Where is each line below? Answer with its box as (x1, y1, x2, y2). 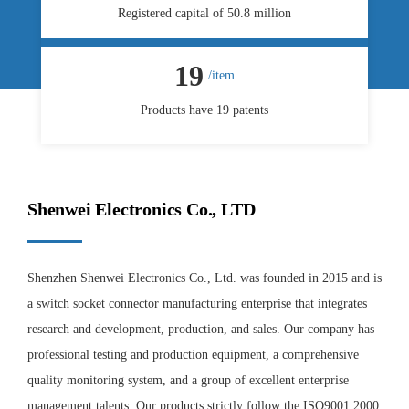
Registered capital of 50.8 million (117, 6, 291, 21)
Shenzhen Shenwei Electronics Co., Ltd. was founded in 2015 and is (27, 271, 382, 286)
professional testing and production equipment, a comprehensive (27, 348, 359, 362)
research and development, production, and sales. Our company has (27, 322, 374, 337)
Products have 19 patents (140, 103, 268, 118)
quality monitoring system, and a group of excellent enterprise (27, 373, 349, 388)
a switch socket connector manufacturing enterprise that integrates (27, 297, 367, 311)
